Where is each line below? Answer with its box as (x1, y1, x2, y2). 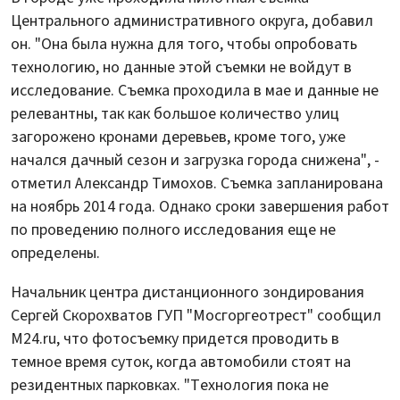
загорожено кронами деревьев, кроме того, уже (11, 125, 346, 148)
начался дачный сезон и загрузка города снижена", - (11, 148, 379, 171)
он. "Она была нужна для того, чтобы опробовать (11, 32, 357, 55)
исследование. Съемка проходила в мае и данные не (11, 79, 379, 102)
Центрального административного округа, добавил (11, 9, 373, 32)
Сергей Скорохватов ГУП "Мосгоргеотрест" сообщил (11, 304, 381, 327)
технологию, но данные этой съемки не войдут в (11, 55, 352, 79)
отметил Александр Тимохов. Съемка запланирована (11, 171, 383, 195)
